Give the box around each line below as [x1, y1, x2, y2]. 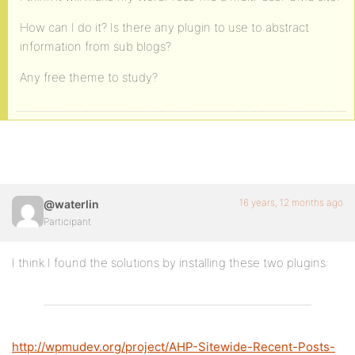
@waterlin [44, 197, 99, 211]
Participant [44, 216, 91, 227]
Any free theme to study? [20, 70, 158, 85]
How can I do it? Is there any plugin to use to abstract [20, 20, 309, 35]
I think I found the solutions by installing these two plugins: [12, 255, 329, 270]
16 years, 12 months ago [239, 197, 343, 208]
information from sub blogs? [20, 39, 171, 54]
